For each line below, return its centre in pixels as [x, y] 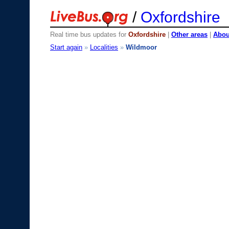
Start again [66, 47]
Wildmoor [141, 47]
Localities [104, 47]
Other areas [189, 35]
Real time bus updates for [89, 35]
